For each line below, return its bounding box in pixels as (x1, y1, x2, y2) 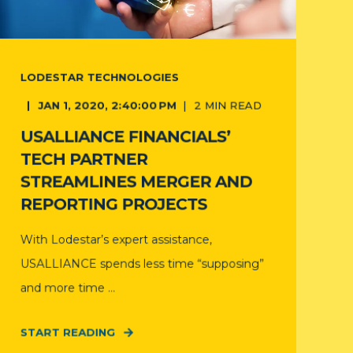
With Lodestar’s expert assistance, (20, 232, 213, 247)
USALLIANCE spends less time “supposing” (20, 256, 265, 271)
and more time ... (20, 281, 116, 295)
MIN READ (204, 98, 262, 112)
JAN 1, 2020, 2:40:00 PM (38, 98, 177, 112)
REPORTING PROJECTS (20, 194, 207, 214)
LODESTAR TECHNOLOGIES (20, 70, 180, 84)
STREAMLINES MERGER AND (20, 172, 253, 191)
